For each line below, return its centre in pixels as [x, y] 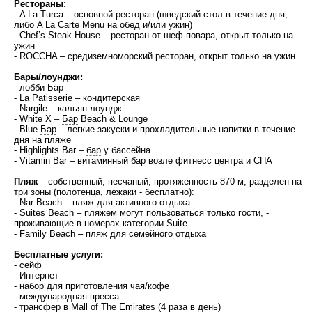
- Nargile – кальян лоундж [68, 108]
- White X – [38, 119]
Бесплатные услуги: [58, 255]
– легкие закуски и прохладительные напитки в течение [176, 129]
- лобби [31, 87]
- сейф [28, 265]
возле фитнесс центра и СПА [209, 161]
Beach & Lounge [113, 119]
